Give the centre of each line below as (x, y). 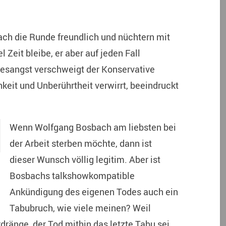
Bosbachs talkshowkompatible (72, 176)
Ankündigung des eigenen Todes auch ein (94, 192)
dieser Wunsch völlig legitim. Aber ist (85, 160)
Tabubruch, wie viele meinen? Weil (80, 208)
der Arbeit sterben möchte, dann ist (80, 144)
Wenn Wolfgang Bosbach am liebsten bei (93, 127)
